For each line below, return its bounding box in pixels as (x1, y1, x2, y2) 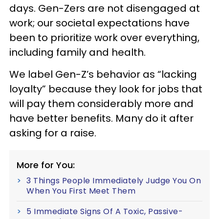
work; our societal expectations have (9, 16, 190, 30)
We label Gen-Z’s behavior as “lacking (9, 67, 197, 81)
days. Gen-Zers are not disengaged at (9, 1, 200, 15)
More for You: (17, 158, 75, 171)
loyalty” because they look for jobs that (9, 82, 202, 96)
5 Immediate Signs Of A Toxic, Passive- (26, 205, 183, 217)
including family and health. (9, 45, 146, 59)
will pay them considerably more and (9, 96, 194, 110)
